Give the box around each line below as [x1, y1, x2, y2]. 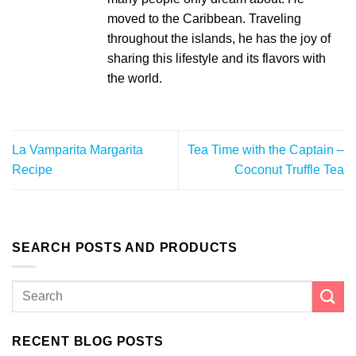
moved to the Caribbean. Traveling [107, 12, 301, 26]
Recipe [12, 163, 52, 177]
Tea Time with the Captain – [188, 143, 344, 157]
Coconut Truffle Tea [234, 163, 344, 177]
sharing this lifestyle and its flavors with [107, 52, 326, 66]
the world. [107, 72, 162, 86]
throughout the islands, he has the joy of [107, 32, 331, 46]
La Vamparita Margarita [12, 143, 143, 157]
